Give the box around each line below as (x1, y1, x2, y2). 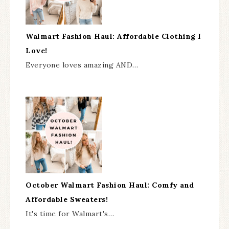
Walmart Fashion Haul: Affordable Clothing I (26, 32, 201, 41)
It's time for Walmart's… (26, 209, 114, 219)
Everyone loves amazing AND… (26, 60, 139, 70)
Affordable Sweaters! (26, 195, 108, 204)
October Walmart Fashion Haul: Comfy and (26, 180, 194, 190)
